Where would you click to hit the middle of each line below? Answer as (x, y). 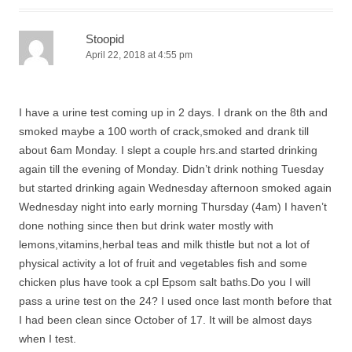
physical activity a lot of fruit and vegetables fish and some (163, 263)
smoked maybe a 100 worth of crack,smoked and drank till (164, 131)
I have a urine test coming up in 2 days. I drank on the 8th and (173, 112)
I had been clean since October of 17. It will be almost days (165, 320)
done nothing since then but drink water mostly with (146, 225)
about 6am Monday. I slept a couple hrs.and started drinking (168, 150)
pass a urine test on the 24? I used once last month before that (175, 301)
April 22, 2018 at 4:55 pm (139, 55)
